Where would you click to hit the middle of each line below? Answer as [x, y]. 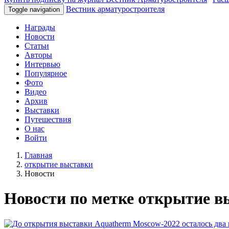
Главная [38, 155]
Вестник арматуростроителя [115, 9]
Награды [40, 27]
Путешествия [48, 119]
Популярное [46, 73]
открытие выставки [59, 164]
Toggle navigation [34, 9]
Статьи [37, 46]
